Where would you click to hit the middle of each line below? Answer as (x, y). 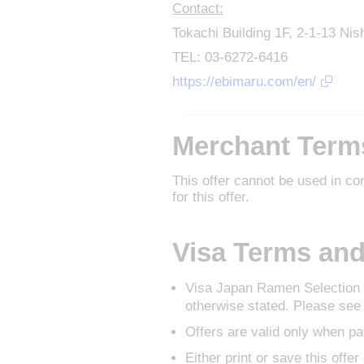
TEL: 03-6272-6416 (230, 58)
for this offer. (211, 197)
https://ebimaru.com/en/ (244, 82)
